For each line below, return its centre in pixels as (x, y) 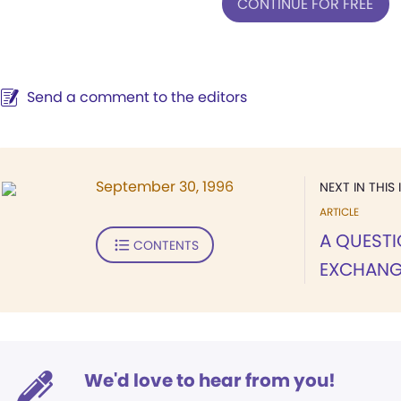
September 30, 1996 (165, 187)
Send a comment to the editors (137, 97)
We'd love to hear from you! (210, 380)
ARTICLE (339, 212)
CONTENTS (166, 245)
